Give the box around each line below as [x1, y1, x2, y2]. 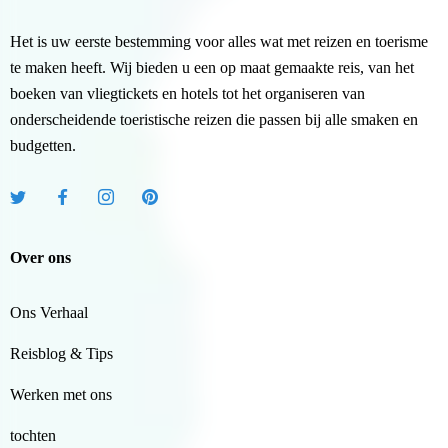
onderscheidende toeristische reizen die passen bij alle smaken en [10, 111, 418, 129]
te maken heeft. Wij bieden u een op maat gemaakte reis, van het [10, 59, 414, 77]
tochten [10, 427, 56, 445]
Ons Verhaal [10, 304, 88, 322]
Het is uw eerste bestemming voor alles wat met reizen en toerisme [10, 33, 428, 51]
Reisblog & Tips [10, 345, 113, 363]
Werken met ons [10, 386, 112, 404]
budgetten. [10, 137, 76, 155]
